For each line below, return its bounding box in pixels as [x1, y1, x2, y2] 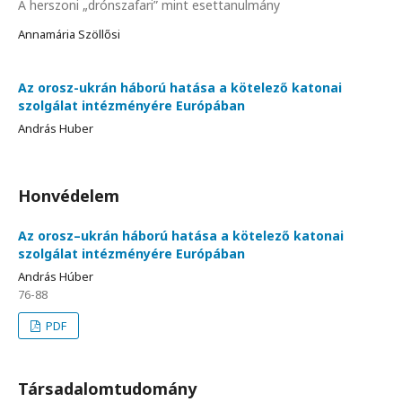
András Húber [18, 268, 93, 285]
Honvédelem [18, 185, 119, 207]
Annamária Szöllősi [18, 26, 120, 43]
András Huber [18, 120, 93, 137]
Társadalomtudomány [18, 378, 197, 400]
